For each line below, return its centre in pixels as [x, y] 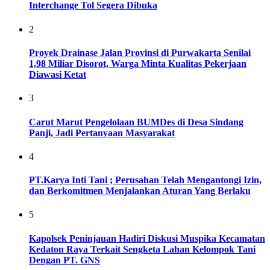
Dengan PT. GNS [64, 260]
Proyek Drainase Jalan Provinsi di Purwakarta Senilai [140, 53]
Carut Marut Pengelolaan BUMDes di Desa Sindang [136, 122]
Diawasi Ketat [58, 74]
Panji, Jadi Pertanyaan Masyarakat [102, 133]
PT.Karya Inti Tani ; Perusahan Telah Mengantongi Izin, [145, 180]
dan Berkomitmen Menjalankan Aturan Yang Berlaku [140, 191]
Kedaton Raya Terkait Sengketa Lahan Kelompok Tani [142, 249]
